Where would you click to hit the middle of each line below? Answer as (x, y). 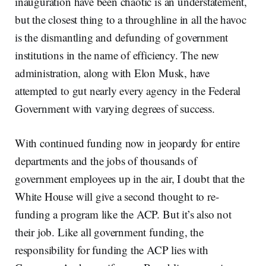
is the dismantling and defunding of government (122, 37)
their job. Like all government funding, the (109, 232)
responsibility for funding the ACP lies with (112, 249)
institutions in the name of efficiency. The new (117, 55)
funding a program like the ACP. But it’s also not (123, 214)
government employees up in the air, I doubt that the (130, 178)
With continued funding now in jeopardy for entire (127, 142)
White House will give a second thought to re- (117, 196)
